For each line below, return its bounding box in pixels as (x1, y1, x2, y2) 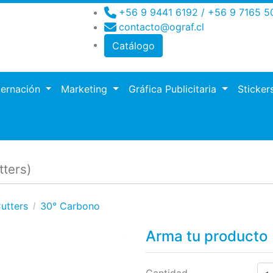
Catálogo (112, 40, 155, 52)
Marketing (61, 83, 111, 95)
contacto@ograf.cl (119, 21, 204, 33)
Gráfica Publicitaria (129, 83, 220, 95)
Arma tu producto (146, 227, 268, 245)
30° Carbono (40, 200, 100, 212)
